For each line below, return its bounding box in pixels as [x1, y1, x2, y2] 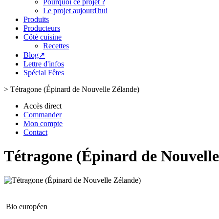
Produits [23, 15, 49, 23]
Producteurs [23, 24, 60, 32]
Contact [23, 128, 47, 136]
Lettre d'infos [23, 60, 64, 68]
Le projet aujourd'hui [43, 6, 108, 15]
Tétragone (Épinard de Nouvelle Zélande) [10, 85, 139, 93]
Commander [23, 110, 62, 119]
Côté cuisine [23, 33, 62, 41]
